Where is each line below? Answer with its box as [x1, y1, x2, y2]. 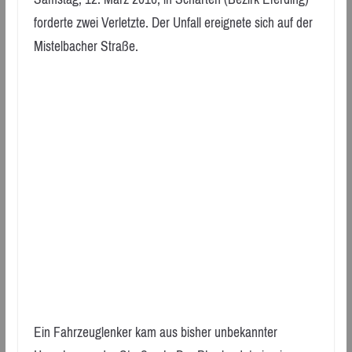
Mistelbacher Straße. [33, 34, 138, 60]
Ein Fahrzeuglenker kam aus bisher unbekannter [33, 319, 277, 345]
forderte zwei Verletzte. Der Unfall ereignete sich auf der [33, 10, 313, 36]
